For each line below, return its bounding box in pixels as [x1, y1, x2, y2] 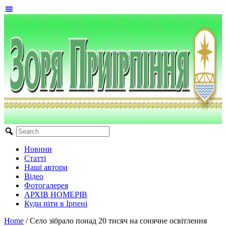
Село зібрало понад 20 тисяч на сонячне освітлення [30, 216, 207, 225]
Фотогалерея [24, 181, 68, 190]
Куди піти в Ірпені [24, 199, 87, 208]
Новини [24, 145, 52, 153]
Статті [24, 154, 46, 162]
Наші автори [24, 163, 68, 172]
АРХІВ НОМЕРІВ [24, 190, 87, 199]
